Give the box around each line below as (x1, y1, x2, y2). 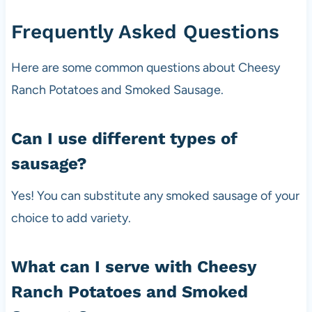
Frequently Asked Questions (10, 19, 279, 43)
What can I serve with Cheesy (10, 256, 256, 276)
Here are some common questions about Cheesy (10, 59, 280, 75)
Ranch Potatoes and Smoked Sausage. (10, 81, 224, 97)
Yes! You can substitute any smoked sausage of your (10, 187, 299, 203)
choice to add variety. (10, 210, 131, 226)
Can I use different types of (10, 128, 237, 148)
